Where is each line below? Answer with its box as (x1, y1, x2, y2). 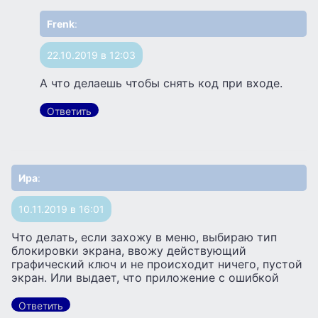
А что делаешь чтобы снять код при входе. (40, 75, 283, 90)
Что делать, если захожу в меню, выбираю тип (11, 230, 277, 245)
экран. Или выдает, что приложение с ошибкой (11, 270, 279, 285)
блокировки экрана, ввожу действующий (11, 243, 246, 258)
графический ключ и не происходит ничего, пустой (11, 257, 302, 272)
